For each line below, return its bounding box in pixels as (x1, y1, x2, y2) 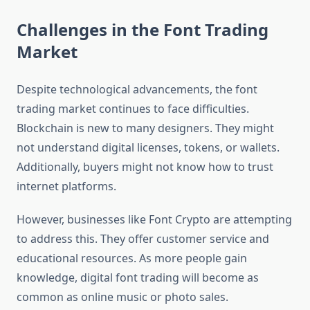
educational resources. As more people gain (17, 250, 247, 266)
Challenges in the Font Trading (17, 18, 268, 42)
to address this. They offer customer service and (17, 231, 269, 247)
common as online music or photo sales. (17, 289, 228, 305)
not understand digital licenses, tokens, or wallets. (17, 140, 280, 156)
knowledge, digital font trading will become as (17, 270, 259, 286)
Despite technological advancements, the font (17, 82, 257, 98)
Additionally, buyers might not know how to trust (17, 159, 273, 175)
